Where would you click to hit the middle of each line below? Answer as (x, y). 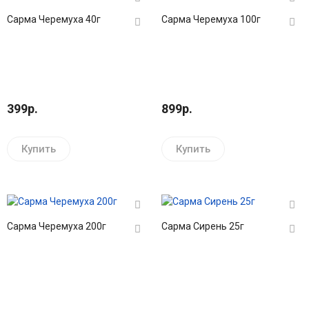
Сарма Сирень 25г (203, 226)
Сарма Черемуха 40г (54, 19)
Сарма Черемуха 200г (57, 226)
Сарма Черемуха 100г (211, 19)
